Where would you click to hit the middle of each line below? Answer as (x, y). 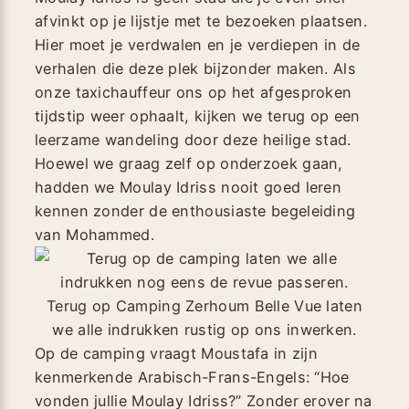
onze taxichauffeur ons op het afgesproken (194, 92)
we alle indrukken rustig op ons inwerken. (204, 329)
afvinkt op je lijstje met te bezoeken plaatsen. (201, 21)
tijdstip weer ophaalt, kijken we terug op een (198, 115)
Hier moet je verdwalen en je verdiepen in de (198, 44)
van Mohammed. (94, 234)
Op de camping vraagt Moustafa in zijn (177, 353)
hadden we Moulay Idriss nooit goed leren (188, 187)
